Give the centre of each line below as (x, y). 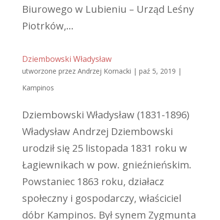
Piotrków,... (48, 26)
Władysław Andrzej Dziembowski (97, 131)
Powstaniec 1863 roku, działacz (93, 181)
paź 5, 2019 (157, 71)
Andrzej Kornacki (104, 71)
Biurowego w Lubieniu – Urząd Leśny (108, 9)
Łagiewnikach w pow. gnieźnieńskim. (107, 165)
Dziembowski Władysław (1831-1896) (106, 115)
